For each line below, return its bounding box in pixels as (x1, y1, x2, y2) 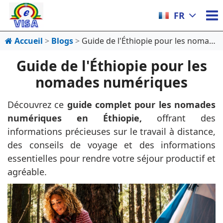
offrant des (142, 112, 216, 124)
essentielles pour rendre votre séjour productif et (7, 152, 216, 164)
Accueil (12, 35, 43, 46)
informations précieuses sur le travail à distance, (7, 125, 216, 137)
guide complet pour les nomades (67, 99, 216, 111)
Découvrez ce (7, 99, 67, 111)
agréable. (7, 166, 47, 178)
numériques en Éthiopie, (7, 112, 142, 124)
